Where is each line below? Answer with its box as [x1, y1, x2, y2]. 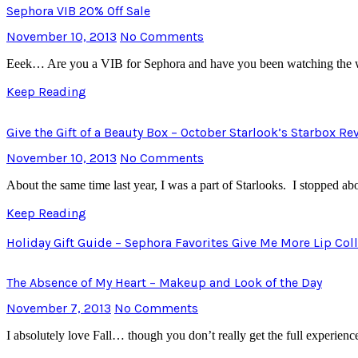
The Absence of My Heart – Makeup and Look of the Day [6, 275, 322, 291]
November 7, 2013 [6, 300, 111, 316]
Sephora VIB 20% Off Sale [6, 3, 150, 19]
